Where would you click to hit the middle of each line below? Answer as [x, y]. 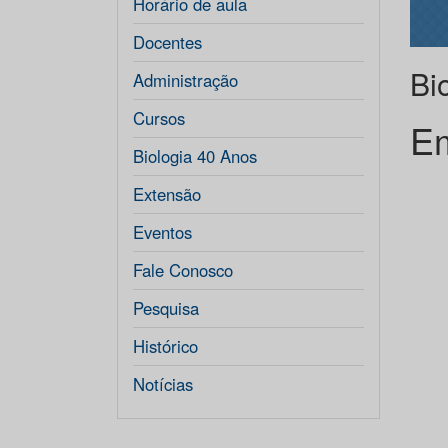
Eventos [162, 232]
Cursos [159, 118]
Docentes [167, 42]
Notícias [163, 384]
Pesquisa [166, 308]
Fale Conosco [183, 270]
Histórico [165, 346]
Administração [185, 80]
